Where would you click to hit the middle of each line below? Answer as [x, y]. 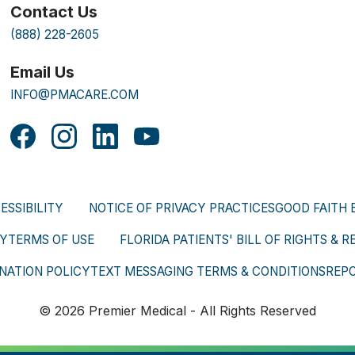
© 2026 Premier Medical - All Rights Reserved [177, 310]
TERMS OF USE [51, 239]
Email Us [43, 72]
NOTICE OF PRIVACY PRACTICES [182, 208]
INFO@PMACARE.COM [75, 94]
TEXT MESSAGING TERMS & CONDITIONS [208, 271]
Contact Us [54, 11]
